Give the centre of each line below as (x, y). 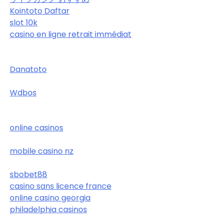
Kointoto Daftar (40, 11)
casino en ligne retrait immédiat (71, 35)
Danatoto (28, 70)
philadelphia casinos (48, 210)
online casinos (36, 128)
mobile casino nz (42, 151)
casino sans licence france (61, 186)
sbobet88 (28, 175)
